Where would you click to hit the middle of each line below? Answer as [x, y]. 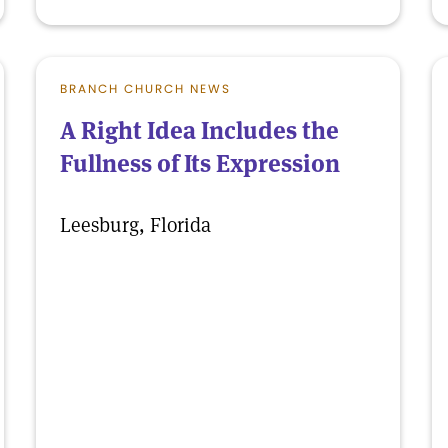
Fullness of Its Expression [200, 163]
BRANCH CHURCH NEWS [145, 88]
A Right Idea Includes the [199, 130]
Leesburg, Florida [135, 225]
